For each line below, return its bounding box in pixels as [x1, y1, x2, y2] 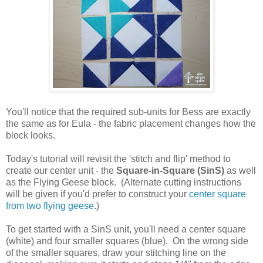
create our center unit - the [6, 166, 116, 176]
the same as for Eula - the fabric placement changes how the [6, 119, 256, 129]
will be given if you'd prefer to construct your [6, 189, 189, 200]
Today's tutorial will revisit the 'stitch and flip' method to [6, 154, 231, 164]
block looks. [6, 130, 55, 141]
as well [224, 166, 256, 176]
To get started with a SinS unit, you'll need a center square [6, 224, 246, 235]
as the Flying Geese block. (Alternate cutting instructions [6, 177, 241, 188]
